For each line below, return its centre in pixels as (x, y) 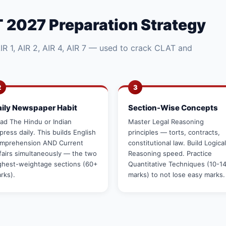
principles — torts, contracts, (174, 132)
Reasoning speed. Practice (170, 153)
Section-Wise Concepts (173, 108)
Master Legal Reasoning (166, 122)
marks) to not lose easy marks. (177, 175)
